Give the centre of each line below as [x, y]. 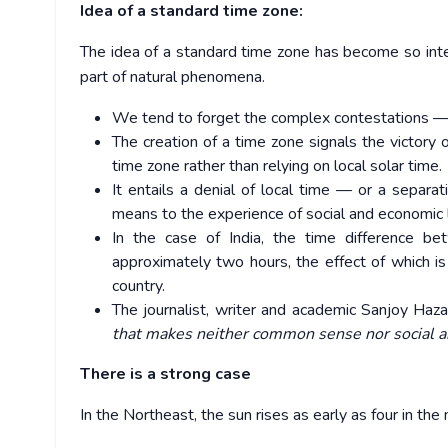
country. [138, 286]
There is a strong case [165, 374]
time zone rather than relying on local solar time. [277, 166]
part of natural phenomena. [172, 77]
